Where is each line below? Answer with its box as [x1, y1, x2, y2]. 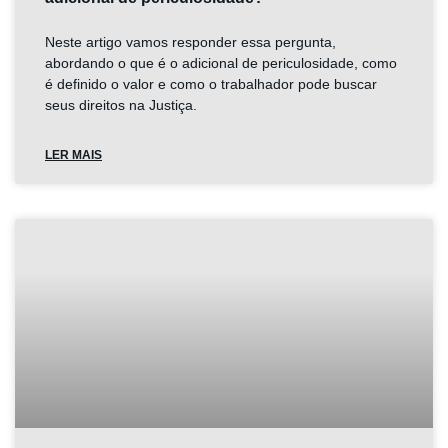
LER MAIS [45, 148, 102, 162]
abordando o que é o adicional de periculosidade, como [45, 55, 397, 71]
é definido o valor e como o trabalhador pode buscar [45, 76, 377, 92]
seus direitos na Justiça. [45, 97, 197, 113]
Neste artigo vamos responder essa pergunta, [45, 34, 336, 50]
